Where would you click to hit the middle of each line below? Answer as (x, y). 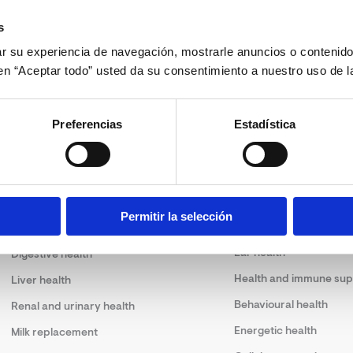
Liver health (41, 280)
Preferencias (87, 124)
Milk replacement (54, 332)
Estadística (265, 124)
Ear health (260, 252)
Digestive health (52, 254)
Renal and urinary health (73, 306)
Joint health (41, 228)
